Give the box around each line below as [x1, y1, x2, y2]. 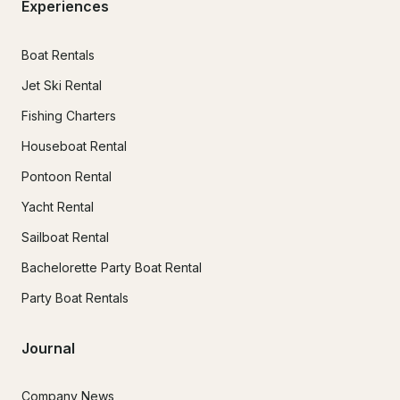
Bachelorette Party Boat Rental [21, 259, 202, 275]
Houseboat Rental [21, 137, 127, 154]
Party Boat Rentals [21, 289, 129, 305]
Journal [21, 339, 75, 357]
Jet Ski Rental [21, 77, 102, 93]
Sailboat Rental [21, 229, 109, 245]
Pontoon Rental [21, 168, 112, 184]
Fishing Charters [21, 107, 116, 123]
